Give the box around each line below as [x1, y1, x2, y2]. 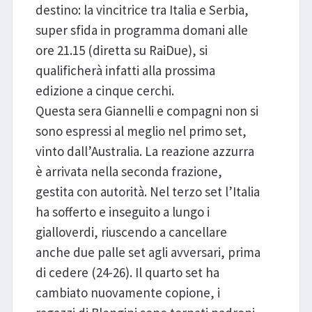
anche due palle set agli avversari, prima [35, 243, 260, 260]
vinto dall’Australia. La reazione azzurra [35, 142, 254, 159]
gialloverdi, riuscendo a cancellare [35, 223, 227, 240]
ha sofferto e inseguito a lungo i [35, 203, 210, 220]
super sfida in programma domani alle [35, 21, 248, 38]
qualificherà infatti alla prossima [35, 61, 215, 79]
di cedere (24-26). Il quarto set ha [35, 263, 219, 281]
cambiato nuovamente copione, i [35, 283, 220, 301]
